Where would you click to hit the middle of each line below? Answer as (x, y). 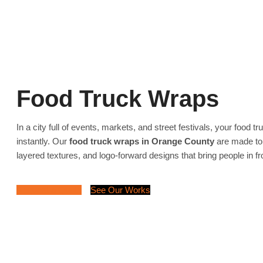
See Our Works (120, 190)
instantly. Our (43, 141)
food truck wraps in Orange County (142, 141)
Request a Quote (49, 190)
